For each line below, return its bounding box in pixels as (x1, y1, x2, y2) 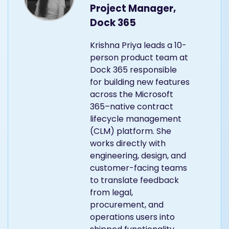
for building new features (90, 76, 190, 88)
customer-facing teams (90, 162, 187, 174)
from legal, (90, 187, 133, 199)
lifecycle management (90, 113, 181, 125)
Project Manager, (90, 1, 176, 15)
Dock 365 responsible (90, 64, 177, 76)
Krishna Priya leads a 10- (90, 39, 187, 52)
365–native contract (90, 101, 173, 113)
